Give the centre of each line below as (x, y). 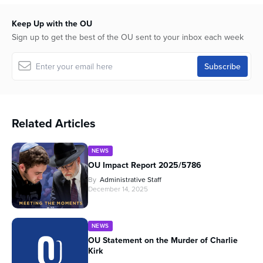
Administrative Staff (131, 179)
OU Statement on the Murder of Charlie (163, 240)
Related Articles (54, 123)
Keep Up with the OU (52, 23)
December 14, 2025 (118, 188)
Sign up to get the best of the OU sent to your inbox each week (128, 37)
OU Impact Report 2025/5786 (145, 165)
